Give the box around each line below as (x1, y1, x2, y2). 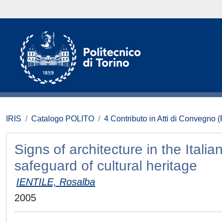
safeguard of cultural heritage (14, 158, 197, 173)
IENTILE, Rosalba (16, 176, 95, 187)
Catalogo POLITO (31, 114, 94, 123)
